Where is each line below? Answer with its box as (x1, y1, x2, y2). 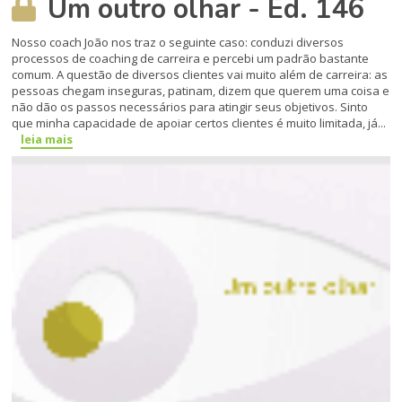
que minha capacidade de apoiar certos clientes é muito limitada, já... (12, 115, 387, 132)
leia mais (21, 131, 74, 148)
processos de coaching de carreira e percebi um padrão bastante (12, 50, 370, 67)
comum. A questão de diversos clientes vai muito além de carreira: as (12, 66, 389, 83)
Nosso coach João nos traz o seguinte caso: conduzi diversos (12, 34, 345, 51)
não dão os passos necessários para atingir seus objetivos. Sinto (12, 99, 369, 116)
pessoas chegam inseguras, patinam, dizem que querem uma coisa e (12, 83, 390, 100)
